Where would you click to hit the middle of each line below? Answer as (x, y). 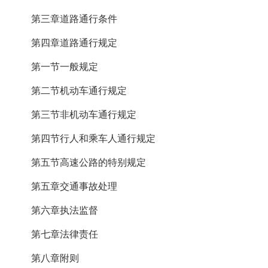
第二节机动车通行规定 (79, 91)
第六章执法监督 (64, 211)
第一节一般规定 (64, 67)
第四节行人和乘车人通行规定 (93, 139)
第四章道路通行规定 (74, 43)
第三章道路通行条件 (74, 19)
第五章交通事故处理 (74, 187)
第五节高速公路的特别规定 (88, 163)
